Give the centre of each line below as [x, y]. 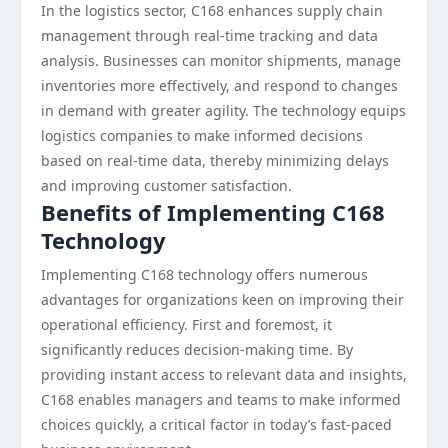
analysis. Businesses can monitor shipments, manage [221, 60]
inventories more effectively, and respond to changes [219, 85]
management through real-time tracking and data [209, 35]
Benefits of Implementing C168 [213, 212]
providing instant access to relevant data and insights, [224, 374]
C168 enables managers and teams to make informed [221, 399]
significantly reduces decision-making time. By [197, 349]
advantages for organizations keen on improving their [222, 299]
